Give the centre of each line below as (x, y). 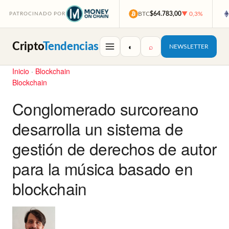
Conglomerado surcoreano (106, 109)
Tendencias (71, 46)
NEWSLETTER (189, 47)
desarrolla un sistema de (98, 129)
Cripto (28, 46)
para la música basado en (102, 169)
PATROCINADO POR (38, 14)
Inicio (21, 71)
